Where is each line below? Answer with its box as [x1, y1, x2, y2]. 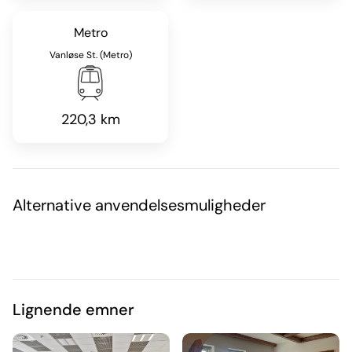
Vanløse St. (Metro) [49, 49, 132, 61]
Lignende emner [13, 299, 134, 320]
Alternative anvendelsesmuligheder [13, 195, 266, 215]
